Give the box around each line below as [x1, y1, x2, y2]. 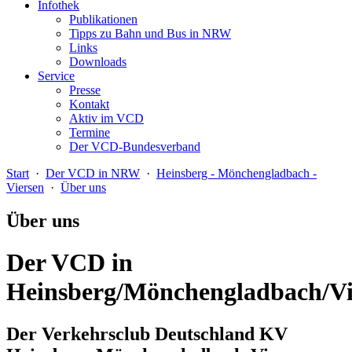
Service [38, 69, 75, 82]
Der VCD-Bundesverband [69, 140, 200, 153]
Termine [69, 126, 110, 139]
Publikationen [69, 13, 137, 26]
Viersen [6, 181, 44, 194]
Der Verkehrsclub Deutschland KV [6, 323, 288, 344]
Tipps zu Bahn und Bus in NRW [69, 27, 231, 40]
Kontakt [69, 97, 109, 111]
